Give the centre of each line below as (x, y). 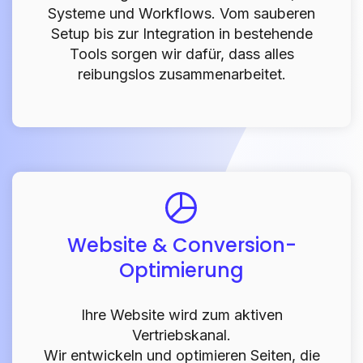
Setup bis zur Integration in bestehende (181, 33)
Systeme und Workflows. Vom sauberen (181, 13)
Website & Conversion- (181, 245)
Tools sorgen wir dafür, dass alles (181, 53)
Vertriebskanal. (181, 335)
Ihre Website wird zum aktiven (181, 314)
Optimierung (181, 270)
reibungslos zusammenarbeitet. (181, 74)
